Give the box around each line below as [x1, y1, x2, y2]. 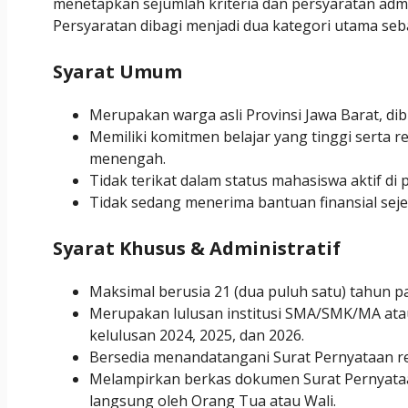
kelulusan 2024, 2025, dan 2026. [89, 325, 304, 346]
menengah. [89, 148, 166, 169]
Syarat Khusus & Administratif [53, 236, 341, 261]
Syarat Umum [53, 59, 182, 85]
